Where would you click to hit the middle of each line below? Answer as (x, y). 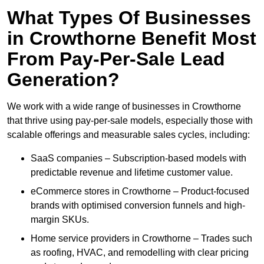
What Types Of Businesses (129, 18)
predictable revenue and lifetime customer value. (132, 173)
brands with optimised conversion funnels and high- (138, 206)
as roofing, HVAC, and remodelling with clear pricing (140, 253)
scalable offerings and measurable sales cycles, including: (128, 135)
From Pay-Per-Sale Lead (116, 59)
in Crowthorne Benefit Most (132, 39)
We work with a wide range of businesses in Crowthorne (124, 107)
